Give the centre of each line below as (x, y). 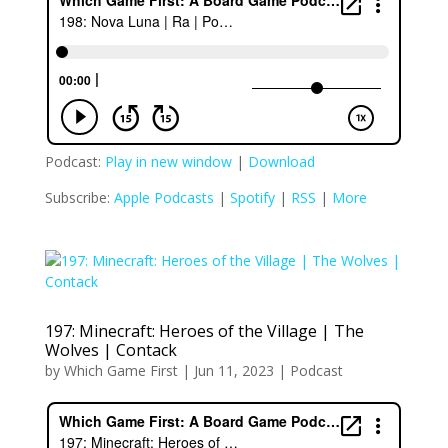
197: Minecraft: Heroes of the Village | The (204, 330)
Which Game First (120, 370)
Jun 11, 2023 (233, 370)
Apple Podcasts (163, 197)
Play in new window (168, 161)
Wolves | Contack (110, 349)
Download (281, 161)
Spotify (252, 197)
